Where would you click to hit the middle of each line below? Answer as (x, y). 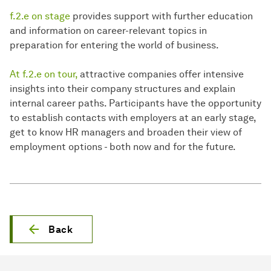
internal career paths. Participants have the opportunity (135, 103)
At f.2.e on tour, (45, 74)
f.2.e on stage (41, 16)
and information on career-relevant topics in (108, 31)
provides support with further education (163, 16)
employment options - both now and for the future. (123, 147)
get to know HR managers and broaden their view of (126, 132)
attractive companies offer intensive (162, 74)
